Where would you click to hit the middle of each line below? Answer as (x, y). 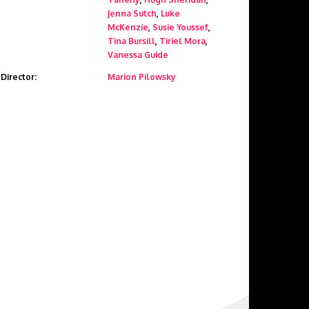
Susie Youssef (180, 27)
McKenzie (128, 27)
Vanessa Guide (138, 55)
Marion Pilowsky (142, 77)
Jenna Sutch (132, 13)
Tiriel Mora (182, 41)
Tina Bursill (131, 41)
